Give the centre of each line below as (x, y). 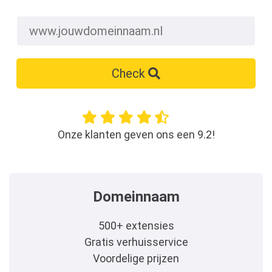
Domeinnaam (136, 197)
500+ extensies (136, 226)
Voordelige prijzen (136, 258)
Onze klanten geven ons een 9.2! (136, 134)
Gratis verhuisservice (136, 242)
